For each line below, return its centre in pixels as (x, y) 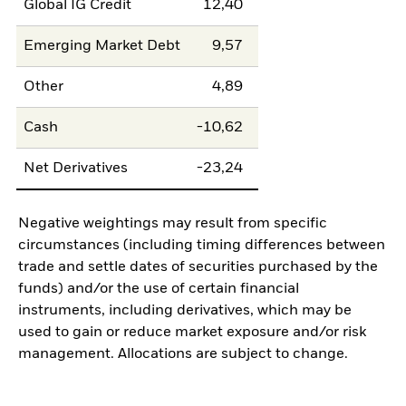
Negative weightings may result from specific (173, 223)
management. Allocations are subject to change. (183, 354)
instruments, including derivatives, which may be (185, 310)
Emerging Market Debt (102, 47)
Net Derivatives (76, 169)
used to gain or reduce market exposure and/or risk (192, 332)
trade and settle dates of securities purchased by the (198, 267)
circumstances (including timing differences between (202, 245)
